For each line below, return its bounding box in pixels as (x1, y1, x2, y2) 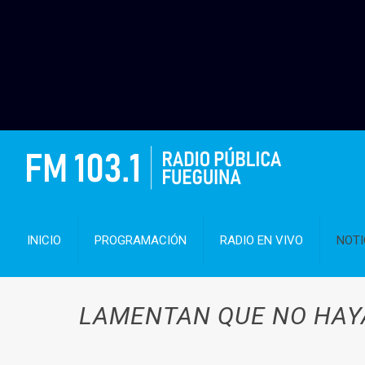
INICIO (27, 233, 62, 248)
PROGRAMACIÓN (95, 233, 187, 248)
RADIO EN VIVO (220, 233, 304, 248)
